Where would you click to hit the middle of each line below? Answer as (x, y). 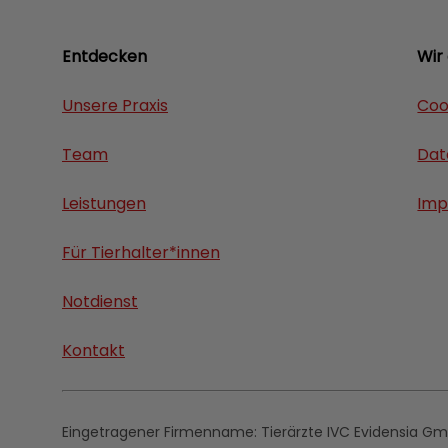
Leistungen (104, 203)
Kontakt (93, 350)
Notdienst (100, 301)
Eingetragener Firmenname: (161, 431)
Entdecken (104, 56)
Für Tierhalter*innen (141, 252)
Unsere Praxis (115, 105)
